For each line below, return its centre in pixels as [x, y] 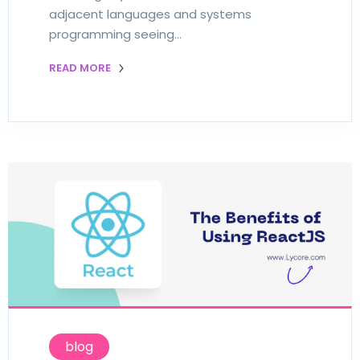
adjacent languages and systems [150, 14]
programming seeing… [115, 35]
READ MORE [81, 68]
